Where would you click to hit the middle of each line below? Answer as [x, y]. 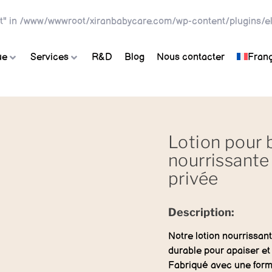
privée [193, 178]
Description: [201, 212]
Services [49, 57]
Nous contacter [191, 57]
